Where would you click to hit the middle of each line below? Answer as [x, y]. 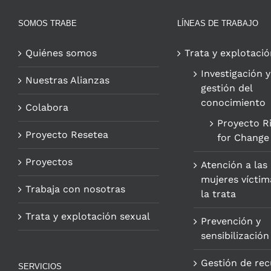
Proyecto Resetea [67, 135]
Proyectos [49, 162]
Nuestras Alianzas [67, 80]
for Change [243, 138]
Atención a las [234, 165]
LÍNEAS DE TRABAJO [217, 24]
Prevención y [230, 221]
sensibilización [235, 236]
